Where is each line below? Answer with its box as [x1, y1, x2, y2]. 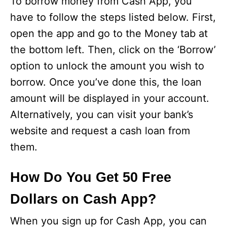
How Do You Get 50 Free [10, 170, 171, 185]
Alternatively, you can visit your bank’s [10, 108, 193, 121]
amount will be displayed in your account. [10, 92, 209, 105]
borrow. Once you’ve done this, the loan [10, 76, 202, 89]
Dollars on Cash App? [10, 192, 157, 207]
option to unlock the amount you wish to [10, 60, 204, 72]
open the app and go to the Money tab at [10, 27, 208, 40]
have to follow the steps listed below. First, [10, 11, 216, 24]
